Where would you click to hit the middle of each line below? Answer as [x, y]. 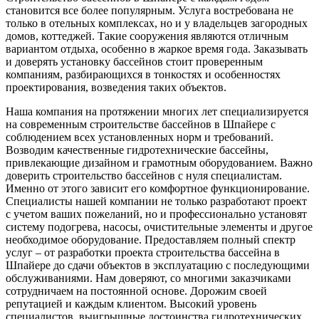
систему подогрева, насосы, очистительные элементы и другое [159, 226]
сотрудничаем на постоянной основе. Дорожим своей [136, 291]
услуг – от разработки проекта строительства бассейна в [143, 252]
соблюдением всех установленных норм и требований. [140, 137]
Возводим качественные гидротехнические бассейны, [137, 150]
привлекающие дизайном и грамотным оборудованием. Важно [159, 162]
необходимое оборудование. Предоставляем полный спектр [151, 239]
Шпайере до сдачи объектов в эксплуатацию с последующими [158, 265]
